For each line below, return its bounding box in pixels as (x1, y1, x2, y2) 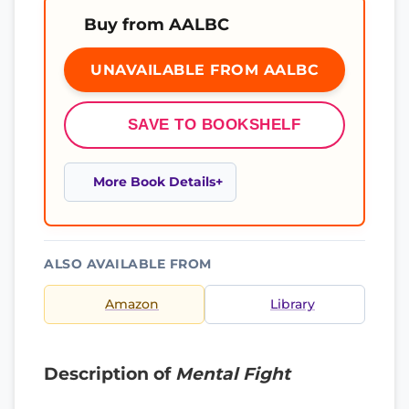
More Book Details (93, 174, 215, 189)
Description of (44, 363, 175, 384)
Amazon (105, 297, 159, 311)
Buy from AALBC (84, 15, 229, 34)
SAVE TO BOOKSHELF (127, 116, 301, 133)
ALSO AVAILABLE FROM (44, 257, 212, 271)
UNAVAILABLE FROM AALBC (90, 61, 319, 79)
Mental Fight (175, 363, 290, 384)
